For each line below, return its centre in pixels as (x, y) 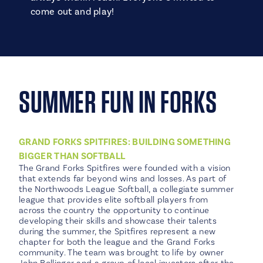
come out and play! (73, 12)
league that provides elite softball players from (113, 200)
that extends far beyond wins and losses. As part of (122, 179)
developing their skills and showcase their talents (117, 221)
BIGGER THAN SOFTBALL (72, 156)
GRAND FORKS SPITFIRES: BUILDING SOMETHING (125, 142)
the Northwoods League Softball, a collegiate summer (126, 189)
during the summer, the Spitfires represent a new (117, 232)
